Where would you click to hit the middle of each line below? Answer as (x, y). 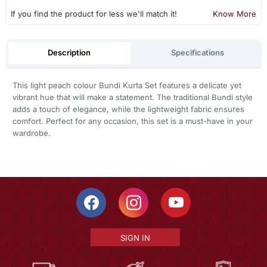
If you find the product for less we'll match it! (94, 14)
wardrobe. (31, 133)
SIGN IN (135, 237)
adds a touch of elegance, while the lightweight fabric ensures (128, 109)
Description (69, 53)
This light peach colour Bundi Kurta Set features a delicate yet (127, 85)
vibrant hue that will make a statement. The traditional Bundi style (132, 97)
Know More (235, 14)
